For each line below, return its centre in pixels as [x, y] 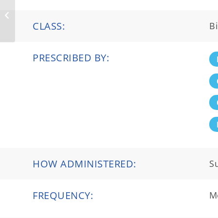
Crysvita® [31, 15]
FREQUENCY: [63, 196]
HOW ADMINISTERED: [84, 164]
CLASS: [49, 26]
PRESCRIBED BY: [71, 58]
